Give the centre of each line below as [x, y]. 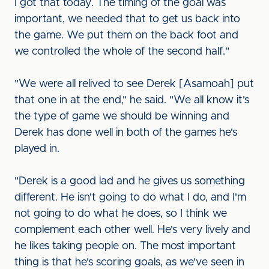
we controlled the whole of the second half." [123, 52]
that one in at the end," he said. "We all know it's [132, 100]
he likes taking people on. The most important [125, 246]
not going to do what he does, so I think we [121, 214]
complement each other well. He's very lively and [132, 230]
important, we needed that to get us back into [127, 19]
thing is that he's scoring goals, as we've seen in [129, 262]
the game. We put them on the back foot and [126, 35]
